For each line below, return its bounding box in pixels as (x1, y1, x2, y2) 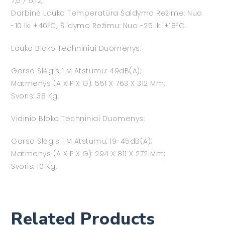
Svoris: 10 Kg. (11, 161, 57, 172)
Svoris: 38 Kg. (11, 91, 59, 101)
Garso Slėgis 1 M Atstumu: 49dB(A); (11, 66, 142, 76)
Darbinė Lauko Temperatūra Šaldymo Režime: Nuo (11, 8, 202, 19)
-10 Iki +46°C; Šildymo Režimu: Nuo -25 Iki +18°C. (11, 21, 186, 31)
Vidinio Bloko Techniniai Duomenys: (11, 114, 145, 124)
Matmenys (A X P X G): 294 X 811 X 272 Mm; (11, 149, 166, 159)
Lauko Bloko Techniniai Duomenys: (11, 43, 142, 54)
